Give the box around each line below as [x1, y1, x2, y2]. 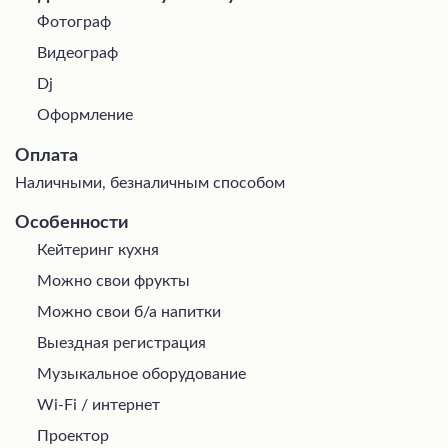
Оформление [37, 106, 133, 123]
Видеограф [37, 44, 118, 61]
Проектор [37, 427, 109, 444]
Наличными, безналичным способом [15, 174, 285, 191]
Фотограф [37, 13, 111, 30]
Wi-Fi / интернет [37, 396, 160, 413]
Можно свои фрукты [37, 272, 190, 289]
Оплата [15, 146, 78, 165]
